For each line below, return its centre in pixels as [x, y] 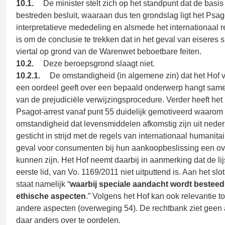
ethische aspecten [51, 196]
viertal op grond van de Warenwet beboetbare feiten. [109, 51]
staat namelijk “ [43, 184]
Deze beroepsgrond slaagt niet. [99, 64]
